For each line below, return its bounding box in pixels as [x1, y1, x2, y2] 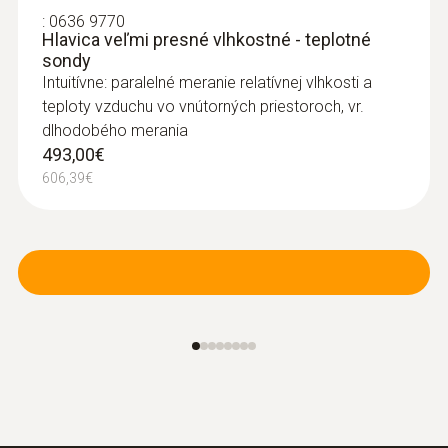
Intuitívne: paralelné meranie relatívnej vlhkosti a [42, 72, 372, 92]
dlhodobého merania [42, 120, 188, 140]
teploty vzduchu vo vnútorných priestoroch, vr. [42, 96, 364, 116]
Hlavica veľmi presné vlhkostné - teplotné [42, 28, 371, 50]
